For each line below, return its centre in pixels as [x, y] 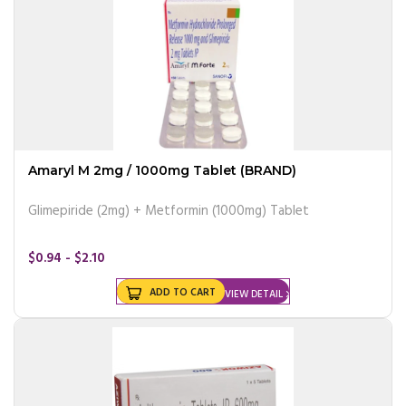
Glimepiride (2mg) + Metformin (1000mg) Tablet [169, 211]
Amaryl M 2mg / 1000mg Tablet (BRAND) [162, 170]
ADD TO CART [183, 292]
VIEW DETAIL [254, 294]
